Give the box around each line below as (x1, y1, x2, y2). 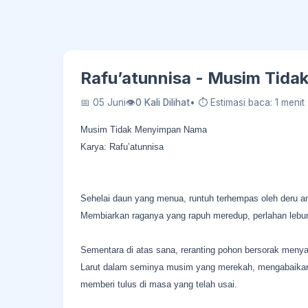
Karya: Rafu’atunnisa (80, 142, 164, 152)
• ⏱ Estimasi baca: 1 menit (190, 97, 305, 108)
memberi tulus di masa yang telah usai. (80, 279, 237, 289)
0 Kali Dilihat (135, 97, 190, 108)
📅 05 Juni (80, 97, 126, 108)
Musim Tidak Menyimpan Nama (80, 124, 207, 135)
